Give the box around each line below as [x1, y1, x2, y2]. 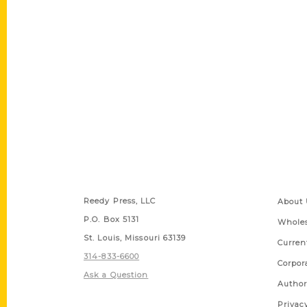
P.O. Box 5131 [84, 214, 140, 225]
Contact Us [84, 171, 136, 188]
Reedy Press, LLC [84, 196, 156, 206]
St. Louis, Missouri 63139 [84, 233, 186, 243]
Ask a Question [84, 270, 149, 280]
